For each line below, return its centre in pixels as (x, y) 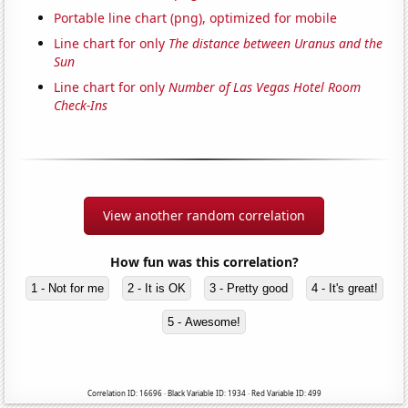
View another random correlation (204, 216)
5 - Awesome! (204, 322)
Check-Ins (81, 106)
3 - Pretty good (248, 289)
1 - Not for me (67, 289)
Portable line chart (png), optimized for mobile (196, 18)
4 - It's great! (344, 289)
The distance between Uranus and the (276, 44)
